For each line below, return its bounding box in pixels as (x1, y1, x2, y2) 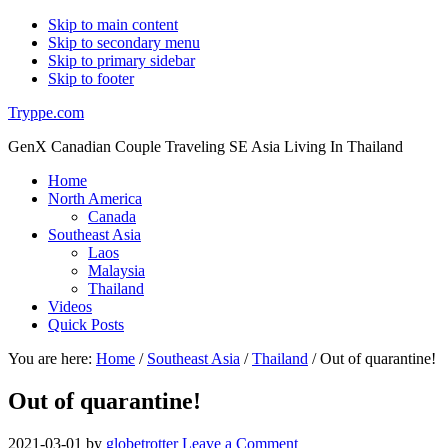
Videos (48, 298, 92, 315)
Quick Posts (48, 316, 124, 333)
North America (48, 190, 142, 207)
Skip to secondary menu (48, 34, 200, 51)
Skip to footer (48, 70, 134, 87)
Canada (88, 208, 136, 225)
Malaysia (88, 262, 145, 279)
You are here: (8, 350, 96, 367)
